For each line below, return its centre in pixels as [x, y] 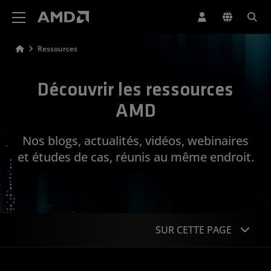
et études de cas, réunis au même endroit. [135, 157]
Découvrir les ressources [135, 91]
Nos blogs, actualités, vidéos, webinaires [135, 140]
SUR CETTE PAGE [194, 230]
